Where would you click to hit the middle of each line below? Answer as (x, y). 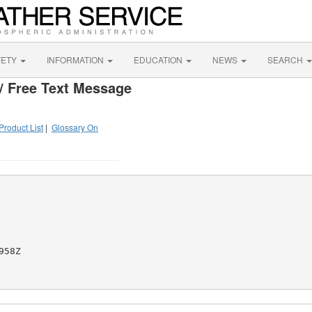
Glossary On (75, 127)
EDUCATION (159, 60)
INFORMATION (76, 60)
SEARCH (286, 60)
